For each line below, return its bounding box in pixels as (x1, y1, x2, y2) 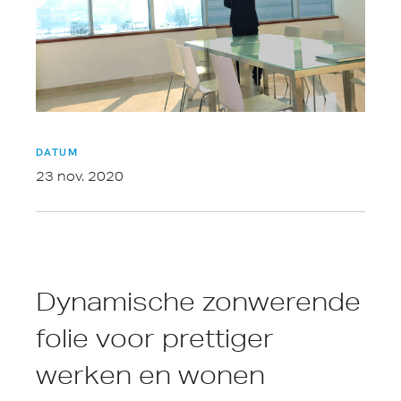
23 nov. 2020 (36, 168, 124, 185)
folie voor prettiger (36, 324, 274, 354)
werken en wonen (36, 361, 265, 390)
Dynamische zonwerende (36, 287, 361, 317)
